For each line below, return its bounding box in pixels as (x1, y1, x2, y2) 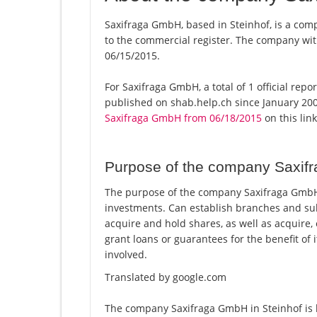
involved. (105, 248, 147, 262)
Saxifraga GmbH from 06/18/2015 (105, 111, 262, 125)
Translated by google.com (105, 270, 226, 284)
